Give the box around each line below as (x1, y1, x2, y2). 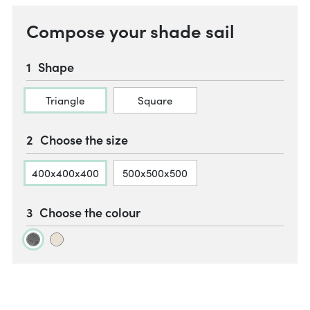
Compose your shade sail (26, 17, 235, 43)
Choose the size (40, 131, 128, 148)
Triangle (45, 93, 85, 107)
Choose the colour (39, 203, 140, 221)
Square (137, 93, 173, 107)
